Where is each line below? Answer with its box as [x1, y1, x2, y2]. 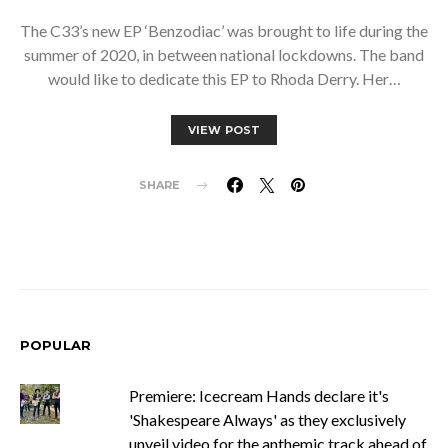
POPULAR [20, 337, 92, 353]
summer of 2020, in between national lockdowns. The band [24, 45, 424, 64]
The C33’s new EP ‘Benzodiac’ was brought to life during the [20, 21, 428, 40]
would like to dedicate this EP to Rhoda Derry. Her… [47, 69, 401, 88]
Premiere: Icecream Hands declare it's [128, 386, 389, 405]
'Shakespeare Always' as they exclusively [128, 410, 406, 429]
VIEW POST [187, 123, 261, 137]
